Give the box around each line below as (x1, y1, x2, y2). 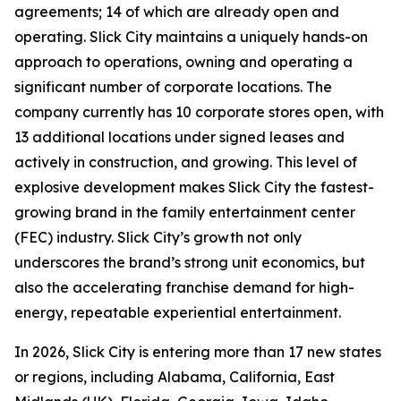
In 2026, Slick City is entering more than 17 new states (14, 343, 381, 361)
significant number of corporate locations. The (14, 78, 332, 96)
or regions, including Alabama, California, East (14, 368, 335, 386)
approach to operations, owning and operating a (14, 53, 353, 71)
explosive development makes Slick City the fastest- (14, 178, 374, 196)
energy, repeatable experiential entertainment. (14, 303, 341, 321)
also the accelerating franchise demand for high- (14, 278, 354, 296)
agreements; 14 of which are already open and (14, 3, 339, 21)
